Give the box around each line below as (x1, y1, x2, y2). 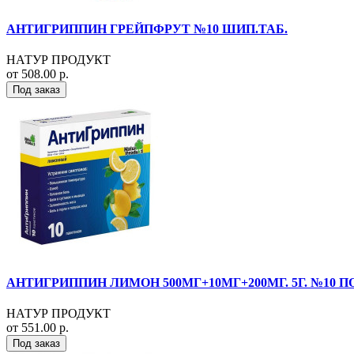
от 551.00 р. (6, 321, 69, 335)
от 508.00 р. (6, 66, 69, 81)
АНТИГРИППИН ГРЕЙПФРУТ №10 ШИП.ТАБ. (6, 21, 288, 36)
